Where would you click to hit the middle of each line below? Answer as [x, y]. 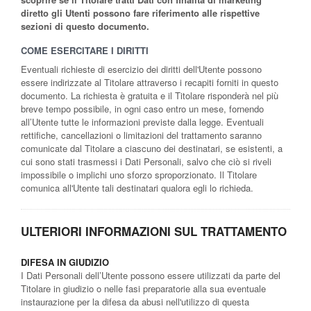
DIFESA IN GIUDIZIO [65, 262]
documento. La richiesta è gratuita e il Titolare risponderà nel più [150, 95]
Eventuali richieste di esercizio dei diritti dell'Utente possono [141, 69]
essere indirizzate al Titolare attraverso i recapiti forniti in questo [150, 82]
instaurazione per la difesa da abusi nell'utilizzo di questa [135, 301]
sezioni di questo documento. [85, 26]
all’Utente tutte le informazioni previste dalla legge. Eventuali [142, 121]
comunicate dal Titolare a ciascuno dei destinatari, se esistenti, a [152, 148]
